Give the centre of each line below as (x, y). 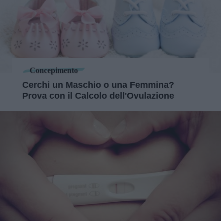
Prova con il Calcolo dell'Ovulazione (98, 96)
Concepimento (54, 70)
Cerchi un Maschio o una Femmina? (98, 85)
